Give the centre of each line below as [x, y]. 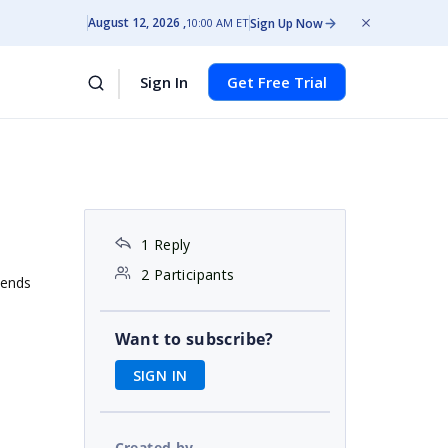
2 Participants [187, 274]
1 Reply [165, 244]
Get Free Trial [277, 82]
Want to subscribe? [194, 339]
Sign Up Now [286, 23]
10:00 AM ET [217, 22]
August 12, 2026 [134, 22]
